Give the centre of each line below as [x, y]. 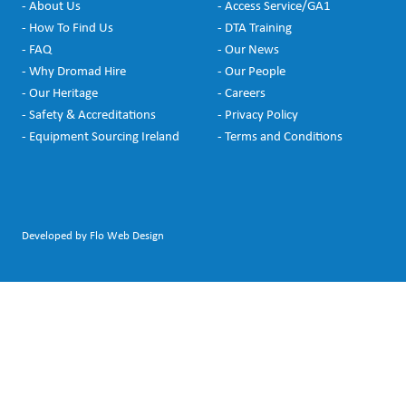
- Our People [251, 71]
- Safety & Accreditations [89, 114]
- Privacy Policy [258, 114]
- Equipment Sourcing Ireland [101, 136]
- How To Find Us [68, 27]
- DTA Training [255, 27]
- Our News [248, 49]
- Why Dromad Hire [74, 71]
